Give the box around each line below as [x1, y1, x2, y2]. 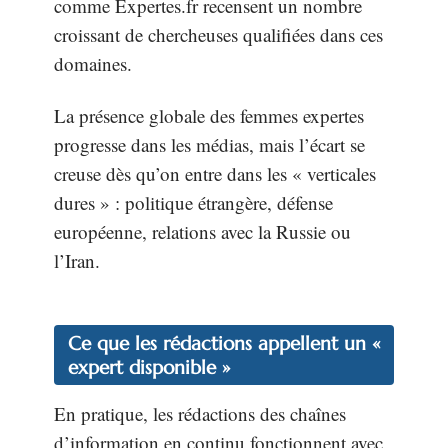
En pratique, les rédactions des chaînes [54, 401, 346, 427]
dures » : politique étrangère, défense [54, 189, 333, 215]
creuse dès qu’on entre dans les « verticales [54, 160, 376, 186]
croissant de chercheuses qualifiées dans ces [54, 22, 383, 48]
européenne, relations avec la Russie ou [54, 218, 351, 244]
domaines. [54, 51, 132, 77]
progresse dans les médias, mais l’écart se [54, 131, 365, 157]
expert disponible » [68, 355, 230, 380]
